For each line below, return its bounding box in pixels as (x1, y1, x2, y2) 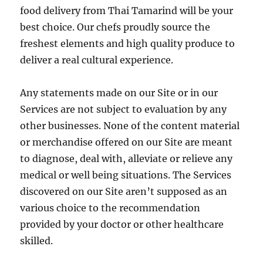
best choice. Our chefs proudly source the (20, 21, 211, 33)
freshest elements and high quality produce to (20, 38, 235, 49)
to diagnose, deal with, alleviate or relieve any (20, 153, 233, 164)
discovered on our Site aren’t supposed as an (20, 186, 228, 197)
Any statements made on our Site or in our (20, 87, 218, 99)
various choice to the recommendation (20, 202, 201, 214)
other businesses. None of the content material (20, 120, 240, 131)
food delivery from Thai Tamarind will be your (20, 5, 234, 16)
